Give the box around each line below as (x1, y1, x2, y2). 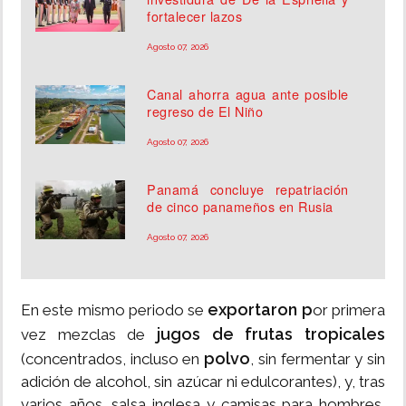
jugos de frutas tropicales (157, 324, 385, 344)
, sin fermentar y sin (250, 350, 386, 369)
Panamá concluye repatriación (147, 179, 349, 199)
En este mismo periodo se (21, 301, 205, 320)
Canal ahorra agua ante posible (147, 84, 349, 104)
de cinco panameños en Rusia (147, 197, 333, 217)
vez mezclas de (21, 325, 157, 344)
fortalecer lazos (147, 6, 243, 26)
